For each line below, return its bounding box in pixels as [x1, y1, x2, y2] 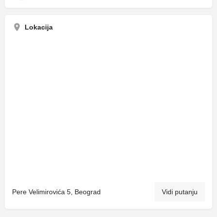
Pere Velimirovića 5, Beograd [12, 188, 101, 196]
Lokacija [25, 23, 53, 31]
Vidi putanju [162, 188, 198, 196]
